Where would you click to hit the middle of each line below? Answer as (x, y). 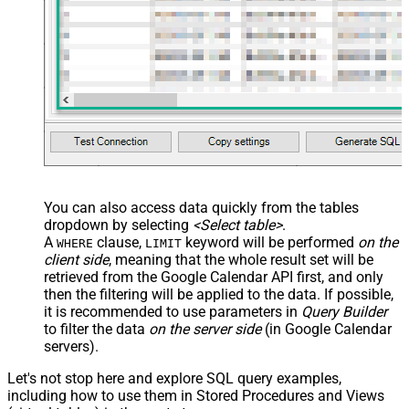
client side (76, 259)
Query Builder (344, 311)
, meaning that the (168, 259)
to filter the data (96, 329)
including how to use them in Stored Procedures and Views (196, 395)
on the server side (205, 329)
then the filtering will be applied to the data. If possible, (219, 294)
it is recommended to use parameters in (173, 311)
